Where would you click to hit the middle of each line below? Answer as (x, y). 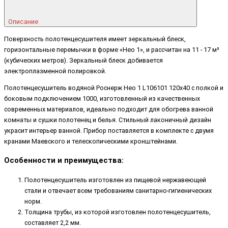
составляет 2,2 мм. (53, 222)
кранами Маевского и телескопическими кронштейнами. (91, 141)
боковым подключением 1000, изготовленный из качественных (102, 99)
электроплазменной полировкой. (55, 71)
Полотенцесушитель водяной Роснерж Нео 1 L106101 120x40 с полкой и (114, 88)
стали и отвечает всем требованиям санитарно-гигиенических (118, 190)
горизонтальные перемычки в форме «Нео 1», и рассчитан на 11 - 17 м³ (112, 49)
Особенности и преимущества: (64, 161)
